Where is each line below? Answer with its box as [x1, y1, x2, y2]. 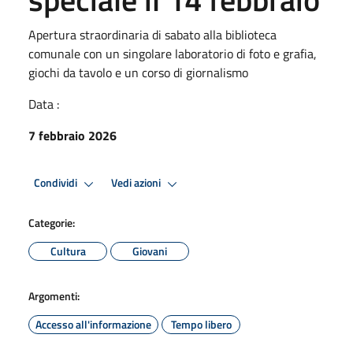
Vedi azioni [111, 174, 163, 192]
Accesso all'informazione [35, 315, 151, 333]
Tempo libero [170, 315, 232, 333]
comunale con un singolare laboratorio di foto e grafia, [28, 43, 317, 63]
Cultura [50, 242, 86, 259]
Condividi [34, 174, 80, 192]
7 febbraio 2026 [28, 125, 117, 145]
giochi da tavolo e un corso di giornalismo [28, 62, 248, 82]
